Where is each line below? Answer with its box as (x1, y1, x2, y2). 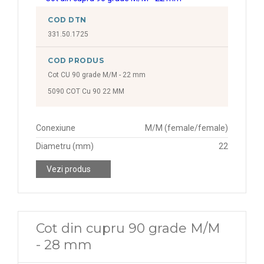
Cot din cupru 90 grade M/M (36, 220, 220, 236)
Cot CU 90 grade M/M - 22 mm (48, 71, 146, 79)
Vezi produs (47, 164, 91, 174)
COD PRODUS (48, 56, 104, 65)
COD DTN (48, 15, 87, 24)
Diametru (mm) (36, 141, 94, 151)
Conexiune (36, 123, 75, 133)
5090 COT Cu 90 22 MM (48, 87, 124, 95)
